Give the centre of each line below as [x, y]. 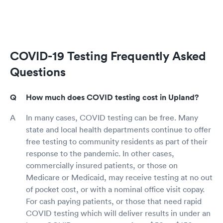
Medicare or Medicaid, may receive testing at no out [119, 177]
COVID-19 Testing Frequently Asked [108, 56]
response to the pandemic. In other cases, [100, 154]
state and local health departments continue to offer [118, 130]
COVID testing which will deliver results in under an [118, 213]
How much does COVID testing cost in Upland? [112, 98]
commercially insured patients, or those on [102, 166]
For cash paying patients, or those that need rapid [114, 201]
